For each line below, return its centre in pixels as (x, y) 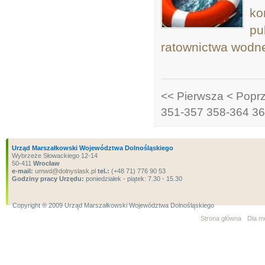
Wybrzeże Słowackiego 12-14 (55, 156)
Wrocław (46, 163)
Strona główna (221, 218)
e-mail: (22, 171)
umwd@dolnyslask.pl (64, 171)
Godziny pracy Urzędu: (48, 179)
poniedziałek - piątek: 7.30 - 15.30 (133, 179)
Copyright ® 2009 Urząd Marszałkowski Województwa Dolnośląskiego (113, 205)
